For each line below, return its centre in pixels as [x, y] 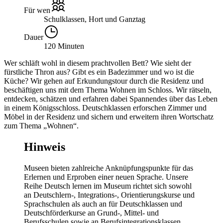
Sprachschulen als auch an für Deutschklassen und [103, 204]
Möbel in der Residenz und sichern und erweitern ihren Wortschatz [109, 116]
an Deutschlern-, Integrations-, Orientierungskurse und [109, 195]
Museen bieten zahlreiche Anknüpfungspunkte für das [109, 168]
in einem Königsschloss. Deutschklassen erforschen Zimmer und [105, 108]
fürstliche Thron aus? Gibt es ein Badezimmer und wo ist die [99, 72]
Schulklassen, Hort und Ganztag [95, 19]
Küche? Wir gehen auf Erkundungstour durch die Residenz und [104, 81]
